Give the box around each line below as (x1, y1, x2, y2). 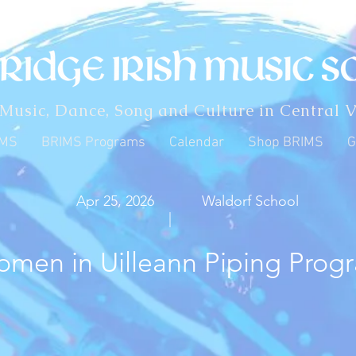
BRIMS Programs (41, 134, 145, 152)
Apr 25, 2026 (76, 192, 154, 211)
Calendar (169, 134, 224, 152)
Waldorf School (202, 192, 299, 211)
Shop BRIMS (248, 134, 323, 152)
